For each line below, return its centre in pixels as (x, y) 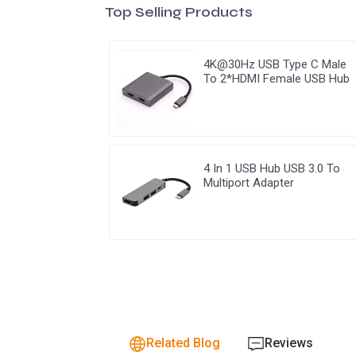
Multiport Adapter (249, 182)
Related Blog (183, 343)
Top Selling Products (179, 12)
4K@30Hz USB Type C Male (275, 65)
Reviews (289, 343)
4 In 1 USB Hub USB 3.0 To (272, 168)
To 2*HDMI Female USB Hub (277, 79)
